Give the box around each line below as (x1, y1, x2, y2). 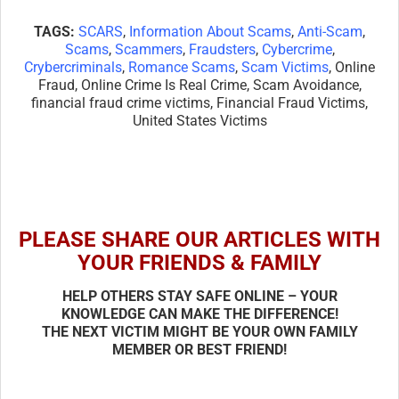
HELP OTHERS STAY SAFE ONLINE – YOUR (61, 288, 338, 305)
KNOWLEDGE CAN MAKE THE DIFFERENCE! (61, 305, 338, 323)
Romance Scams (128, 59, 235, 77)
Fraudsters (188, 41, 256, 59)
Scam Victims (241, 59, 329, 77)
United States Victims (132, 112, 267, 130)
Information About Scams (129, 23, 291, 41)
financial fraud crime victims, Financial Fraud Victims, (31, 94, 368, 112)
